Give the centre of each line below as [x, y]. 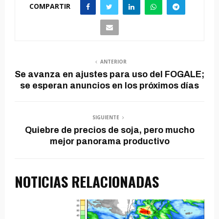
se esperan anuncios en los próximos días [109, 86]
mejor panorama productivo [109, 141]
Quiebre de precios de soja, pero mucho [109, 130]
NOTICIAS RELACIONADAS [87, 181]
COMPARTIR [50, 6]
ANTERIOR [113, 62]
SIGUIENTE [106, 117]
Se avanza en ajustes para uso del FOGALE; [109, 74]
